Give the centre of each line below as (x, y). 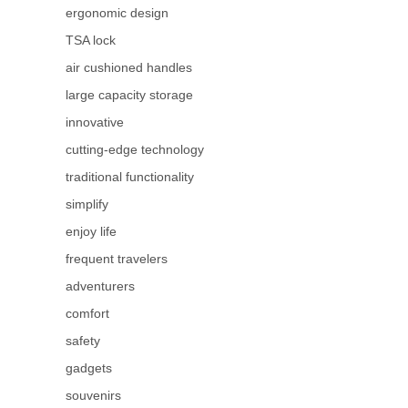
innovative (95, 122)
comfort (87, 313)
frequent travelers (117, 258)
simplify (87, 204)
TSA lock (91, 40)
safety (83, 340)
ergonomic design (117, 12)
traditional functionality (130, 176)
